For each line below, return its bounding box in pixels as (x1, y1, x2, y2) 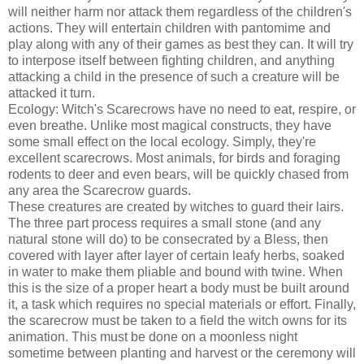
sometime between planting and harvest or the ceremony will (8, 345, 356, 360)
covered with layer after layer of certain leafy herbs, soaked (8, 248, 344, 262)
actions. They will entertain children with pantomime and (8, 20, 331, 35)
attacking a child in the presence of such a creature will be (8, 69, 340, 84)
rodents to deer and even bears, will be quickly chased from (8, 167, 349, 181)
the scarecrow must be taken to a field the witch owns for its (8, 313, 347, 327)
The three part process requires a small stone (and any (8, 215, 321, 230)
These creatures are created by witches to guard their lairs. (8, 199, 344, 214)
